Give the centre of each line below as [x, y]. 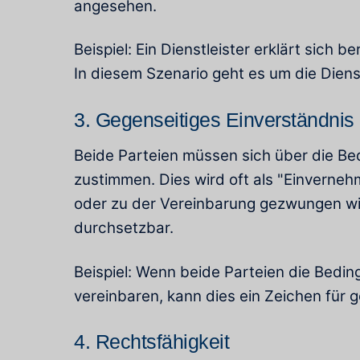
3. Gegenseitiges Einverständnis [214, 119]
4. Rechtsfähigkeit [151, 341]
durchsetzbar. [124, 228]
